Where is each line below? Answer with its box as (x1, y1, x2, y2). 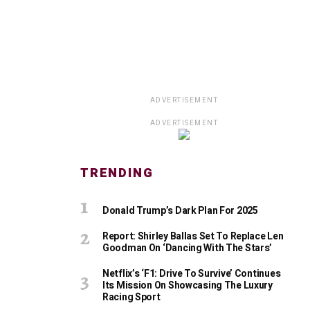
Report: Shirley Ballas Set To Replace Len (102, 229, 284, 244)
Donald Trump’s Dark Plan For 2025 (102, 203, 258, 218)
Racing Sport (102, 290, 161, 304)
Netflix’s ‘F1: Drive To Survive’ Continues (102, 266, 281, 281)
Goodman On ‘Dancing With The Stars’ (102, 241, 273, 255)
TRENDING (80, 164, 154, 183)
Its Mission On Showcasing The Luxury (102, 278, 273, 293)
